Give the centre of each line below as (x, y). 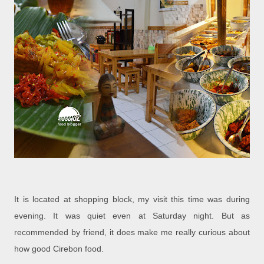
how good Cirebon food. (59, 249)
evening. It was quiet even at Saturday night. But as (132, 216)
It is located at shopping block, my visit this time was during (132, 199)
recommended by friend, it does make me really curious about (132, 232)
